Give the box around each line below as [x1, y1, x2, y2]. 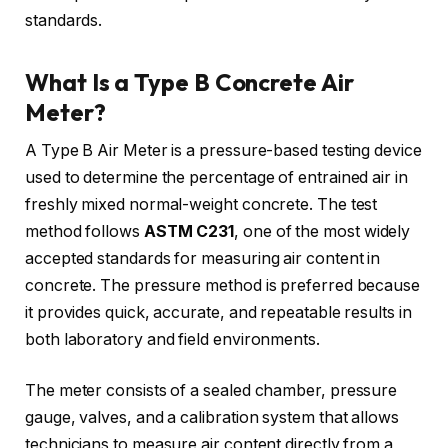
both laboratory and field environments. [25, 329, 320, 349]
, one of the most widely [234, 221, 411, 241]
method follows [25, 221, 144, 241]
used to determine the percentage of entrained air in [25, 167, 408, 187]
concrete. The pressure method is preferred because [25, 275, 421, 295]
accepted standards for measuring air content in [25, 248, 381, 268]
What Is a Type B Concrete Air [25, 66, 354, 97]
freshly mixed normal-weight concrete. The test [25, 194, 378, 214]
